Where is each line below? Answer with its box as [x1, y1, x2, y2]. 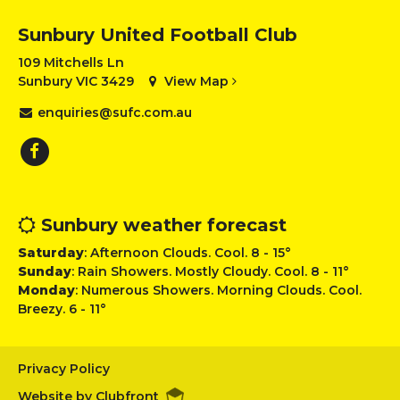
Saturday [18, 244, 84, 261]
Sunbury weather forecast [36, 213, 287, 236]
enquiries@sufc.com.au [37, 104, 192, 121]
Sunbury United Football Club [18, 24, 297, 46]
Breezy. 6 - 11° [18, 300, 106, 317]
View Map [164, 72, 232, 89]
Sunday [18, 262, 71, 279]
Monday [18, 281, 75, 298]
